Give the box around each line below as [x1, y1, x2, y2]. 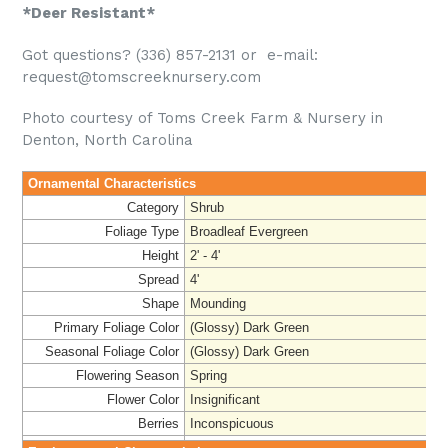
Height [142, 247, 179, 263]
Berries [138, 415, 179, 431]
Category [127, 199, 179, 215]
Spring [190, 367, 227, 383]
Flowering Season [76, 367, 179, 383]
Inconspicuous [190, 415, 274, 431]
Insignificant [190, 391, 260, 407]
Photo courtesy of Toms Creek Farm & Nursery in [22, 109, 383, 128]
